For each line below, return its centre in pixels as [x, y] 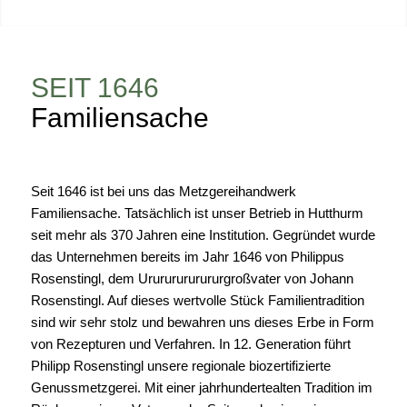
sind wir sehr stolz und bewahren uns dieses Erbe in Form [202, 322]
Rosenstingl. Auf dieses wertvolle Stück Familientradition [197, 300]
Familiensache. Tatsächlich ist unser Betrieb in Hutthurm [197, 213]
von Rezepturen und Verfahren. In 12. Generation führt [190, 343]
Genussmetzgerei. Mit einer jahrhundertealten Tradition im [201, 387]
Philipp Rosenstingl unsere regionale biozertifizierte [180, 365]
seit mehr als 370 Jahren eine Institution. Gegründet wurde [203, 234]
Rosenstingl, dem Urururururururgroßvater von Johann [192, 278]
